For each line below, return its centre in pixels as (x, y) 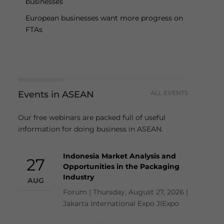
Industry (78, 177)
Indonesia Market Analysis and (119, 156)
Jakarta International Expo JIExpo (121, 203)
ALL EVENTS (169, 92)
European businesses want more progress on (104, 18)
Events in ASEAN (56, 94)
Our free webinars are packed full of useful (92, 117)
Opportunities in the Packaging (121, 166)
